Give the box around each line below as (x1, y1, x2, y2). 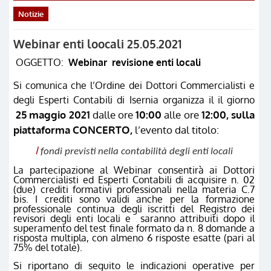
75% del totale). (13, 241, 82, 253)
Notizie (18, 9, 44, 19)
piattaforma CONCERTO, (13, 123, 132, 137)
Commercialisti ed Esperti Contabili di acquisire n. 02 (13, 173, 255, 186)
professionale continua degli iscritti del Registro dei (13, 202, 255, 215)
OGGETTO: (16, 56, 66, 68)
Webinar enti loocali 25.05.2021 (13, 37, 181, 51)
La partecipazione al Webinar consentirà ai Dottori (13, 163, 255, 176)
